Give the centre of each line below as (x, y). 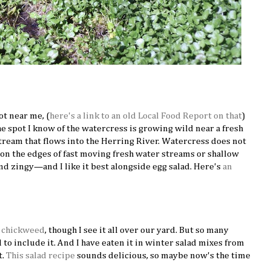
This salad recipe (41, 255)
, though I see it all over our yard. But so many (137, 230)
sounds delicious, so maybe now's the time (163, 255)
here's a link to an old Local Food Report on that (146, 116)
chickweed (23, 230)
